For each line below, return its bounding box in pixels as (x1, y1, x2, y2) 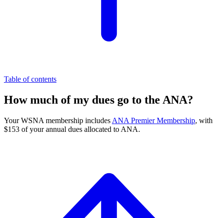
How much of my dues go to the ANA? (4, 93, 193, 106)
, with (195, 116, 213, 125)
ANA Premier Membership (112, 116, 195, 125)
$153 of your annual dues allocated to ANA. (4, 125, 140, 133)
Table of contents (4, 74, 56, 83)
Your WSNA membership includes (4, 116, 112, 125)
